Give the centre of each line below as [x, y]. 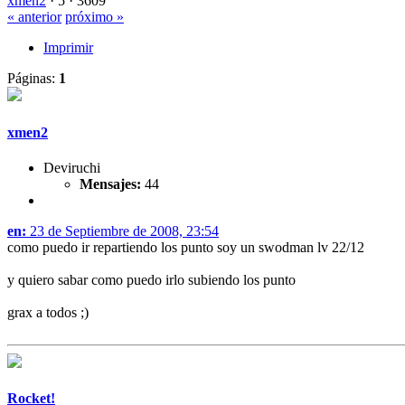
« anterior [34, 17]
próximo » [94, 17]
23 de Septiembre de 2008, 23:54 [122, 231]
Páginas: [33, 79]
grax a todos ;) [48, 312]
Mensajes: [110, 184]
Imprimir [68, 48]
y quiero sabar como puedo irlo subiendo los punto [151, 279]
